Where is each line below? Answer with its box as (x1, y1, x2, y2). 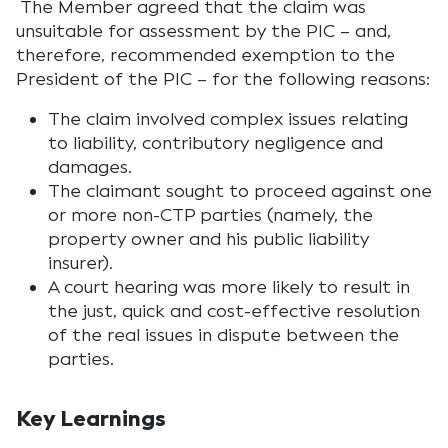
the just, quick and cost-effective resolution (48, 300, 420, 322)
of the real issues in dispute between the (48, 324, 399, 346)
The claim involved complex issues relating (48, 108, 408, 130)
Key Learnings (16, 404, 166, 433)
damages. (48, 156, 132, 178)
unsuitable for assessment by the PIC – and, (16, 20, 391, 42)
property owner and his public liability (48, 228, 369, 250)
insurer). (48, 252, 113, 274)
